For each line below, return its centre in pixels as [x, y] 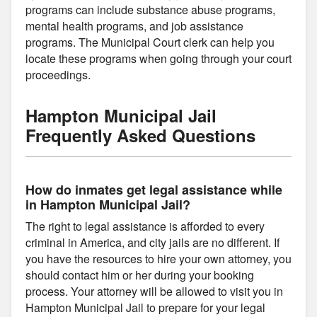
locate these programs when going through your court [158, 58]
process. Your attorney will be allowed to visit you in [154, 291]
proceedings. [58, 74]
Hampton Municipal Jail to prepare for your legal [145, 307]
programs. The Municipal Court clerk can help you [150, 42]
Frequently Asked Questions [140, 135]
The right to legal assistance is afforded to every [145, 226]
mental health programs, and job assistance [134, 25]
